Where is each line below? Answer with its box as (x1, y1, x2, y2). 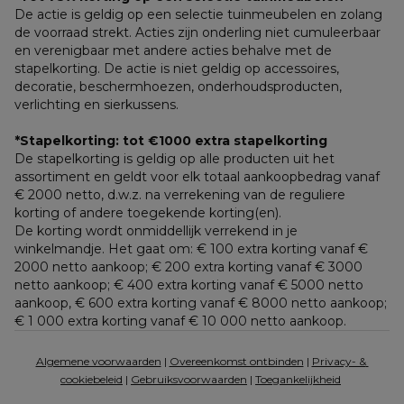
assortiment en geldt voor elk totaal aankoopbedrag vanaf (14, 169, 380, 186)
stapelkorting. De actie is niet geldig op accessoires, (14, 60, 339, 78)
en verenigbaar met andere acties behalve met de (14, 42, 332, 60)
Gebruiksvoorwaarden (131, 372, 247, 387)
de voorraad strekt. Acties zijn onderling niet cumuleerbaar (14, 24, 381, 41)
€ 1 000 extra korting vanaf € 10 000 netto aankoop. (14, 313, 346, 330)
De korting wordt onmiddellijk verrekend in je (14, 223, 298, 240)
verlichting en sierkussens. (14, 96, 179, 114)
